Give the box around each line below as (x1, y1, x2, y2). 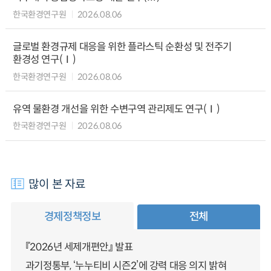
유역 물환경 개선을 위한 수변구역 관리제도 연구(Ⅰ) (12, 102, 220, 116)
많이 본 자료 (28, 177, 87, 192)
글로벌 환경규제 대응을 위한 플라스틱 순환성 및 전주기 (12, 41, 232, 54)
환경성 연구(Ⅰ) (12, 53, 76, 67)
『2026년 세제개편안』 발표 (25, 241, 133, 254)
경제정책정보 (44, 209, 101, 223)
